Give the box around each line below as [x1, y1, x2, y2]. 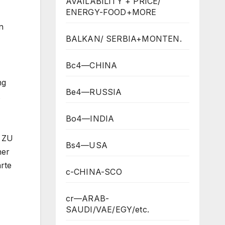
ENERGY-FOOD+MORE [65, 7, 157, 17]
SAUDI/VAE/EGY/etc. [65, 204, 150, 214]
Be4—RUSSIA [65, 86, 122, 97]
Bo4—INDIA [65, 113, 115, 124]
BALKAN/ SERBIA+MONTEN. [65, 33, 182, 44]
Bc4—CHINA [65, 60, 118, 70]
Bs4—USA [65, 140, 107, 150]
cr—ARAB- [65, 193, 109, 203]
